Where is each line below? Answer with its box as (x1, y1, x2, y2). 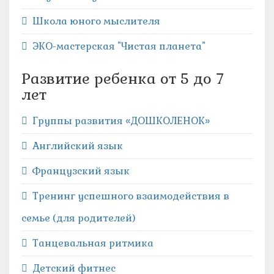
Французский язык (32, 165, 130, 177)
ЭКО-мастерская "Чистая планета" (32, 40, 206, 53)
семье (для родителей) (21, 212, 136, 224)
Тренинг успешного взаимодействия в (32, 190, 229, 202)
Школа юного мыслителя (32, 15, 160, 28)
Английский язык (32, 139, 123, 152)
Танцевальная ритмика (32, 237, 154, 250)
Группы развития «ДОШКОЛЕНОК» (32, 114, 210, 127)
